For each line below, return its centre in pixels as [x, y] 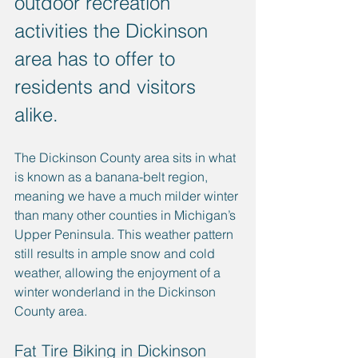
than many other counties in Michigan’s [127, 215]
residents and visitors [108, 86]
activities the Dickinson [114, 30]
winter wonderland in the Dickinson [117, 291]
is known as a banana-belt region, [113, 176]
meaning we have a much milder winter [128, 195]
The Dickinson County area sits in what [127, 157]
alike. [39, 114]
